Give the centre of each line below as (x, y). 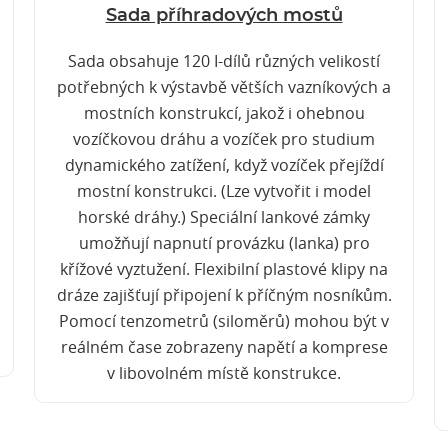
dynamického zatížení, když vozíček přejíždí (224, 165)
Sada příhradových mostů (224, 16)
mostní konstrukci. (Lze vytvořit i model (224, 191)
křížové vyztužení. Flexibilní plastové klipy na (224, 269)
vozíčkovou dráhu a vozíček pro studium (224, 139)
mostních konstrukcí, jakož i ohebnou (224, 113)
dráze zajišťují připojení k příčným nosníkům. (224, 295)
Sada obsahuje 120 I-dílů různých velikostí (224, 61)
